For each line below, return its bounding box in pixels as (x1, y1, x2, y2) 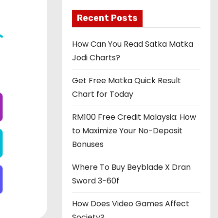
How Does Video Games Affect (72, 198, 189, 209)
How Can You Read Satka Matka (72, 38, 193, 50)
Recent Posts (77, 13, 138, 23)
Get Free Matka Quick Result (72, 75, 181, 86)
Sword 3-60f (72, 175, 119, 186)
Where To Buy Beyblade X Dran (72, 162, 191, 173)
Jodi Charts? (72, 52, 120, 63)
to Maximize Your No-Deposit (72, 125, 182, 136)
